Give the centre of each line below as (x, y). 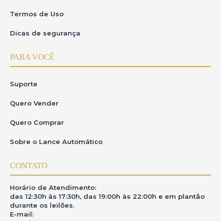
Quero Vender (34, 103)
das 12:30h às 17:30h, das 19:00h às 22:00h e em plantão (107, 196)
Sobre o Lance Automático (56, 142)
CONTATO (29, 166)
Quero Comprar (37, 122)
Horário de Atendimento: (53, 187)
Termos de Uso (37, 14)
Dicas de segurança (45, 33)
